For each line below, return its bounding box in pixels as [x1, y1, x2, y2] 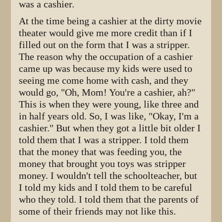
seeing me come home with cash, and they [19, 74, 189, 86]
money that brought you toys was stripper [19, 158, 186, 169]
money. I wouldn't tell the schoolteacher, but [19, 169, 198, 181]
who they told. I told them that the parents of [19, 193, 199, 205]
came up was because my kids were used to [19, 62, 193, 74]
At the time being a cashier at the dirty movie [19, 15, 202, 27]
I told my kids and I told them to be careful [19, 181, 193, 193]
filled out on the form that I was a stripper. [19, 39, 190, 51]
